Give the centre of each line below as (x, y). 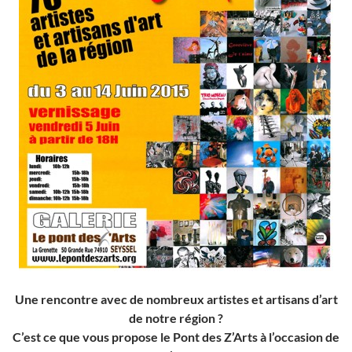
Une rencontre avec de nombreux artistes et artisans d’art (176, 299)
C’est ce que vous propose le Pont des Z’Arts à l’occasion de (176, 337)
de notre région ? (176, 318)
